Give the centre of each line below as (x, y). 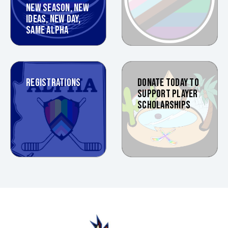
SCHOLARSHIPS (164, 105)
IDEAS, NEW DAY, (53, 19)
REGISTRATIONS (53, 82)
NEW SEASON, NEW (58, 8)
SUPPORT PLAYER (168, 94)
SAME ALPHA (47, 30)
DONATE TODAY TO (168, 82)
